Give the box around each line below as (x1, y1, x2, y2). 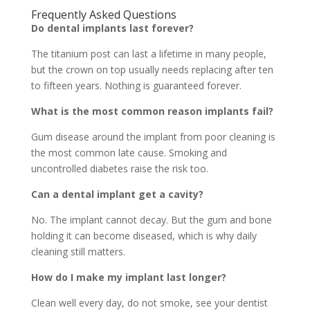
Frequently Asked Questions (30, 7, 176, 23)
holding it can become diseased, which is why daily (30, 229, 257, 243)
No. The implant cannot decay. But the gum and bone (30, 213, 272, 227)
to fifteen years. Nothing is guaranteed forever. (30, 79, 241, 93)
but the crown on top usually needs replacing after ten (30, 63, 273, 77)
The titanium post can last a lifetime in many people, (30, 47, 266, 61)
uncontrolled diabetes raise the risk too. (30, 162, 208, 176)
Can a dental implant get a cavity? (30, 188, 203, 201)
